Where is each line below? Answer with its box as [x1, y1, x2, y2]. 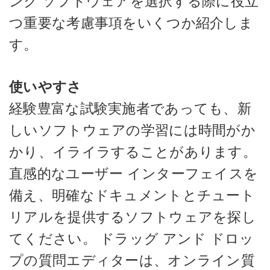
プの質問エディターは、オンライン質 [9, 252, 256, 269]
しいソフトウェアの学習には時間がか [9, 122, 256, 139]
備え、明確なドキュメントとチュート [9, 187, 256, 204]
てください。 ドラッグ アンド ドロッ [9, 230, 254, 247]
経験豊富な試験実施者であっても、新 [9, 100, 252, 117]
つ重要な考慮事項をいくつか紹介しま [9, 14, 254, 31]
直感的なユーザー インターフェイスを [9, 165, 259, 182]
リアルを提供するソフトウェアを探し [9, 209, 257, 225]
